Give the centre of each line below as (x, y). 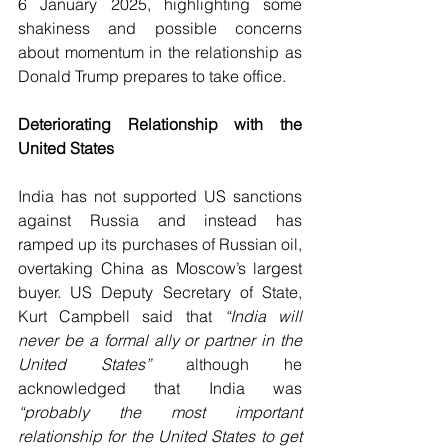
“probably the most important (160, 411)
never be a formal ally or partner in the (160, 339)
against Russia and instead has (160, 219)
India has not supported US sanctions (160, 195)
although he (226, 363)
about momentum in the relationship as (160, 51)
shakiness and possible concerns (160, 27)
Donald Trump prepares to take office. (152, 75)
